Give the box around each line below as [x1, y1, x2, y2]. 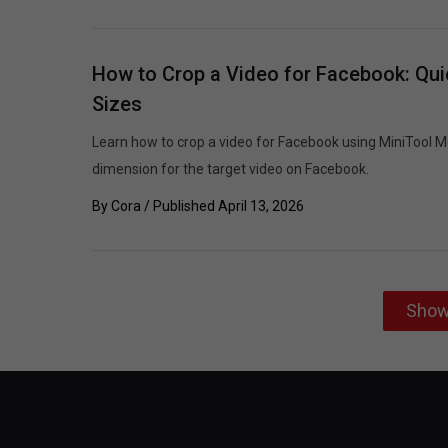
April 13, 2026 [218, 197, 304, 214]
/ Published [141, 197, 218, 214]
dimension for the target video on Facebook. [92, 160, 369, 177]
